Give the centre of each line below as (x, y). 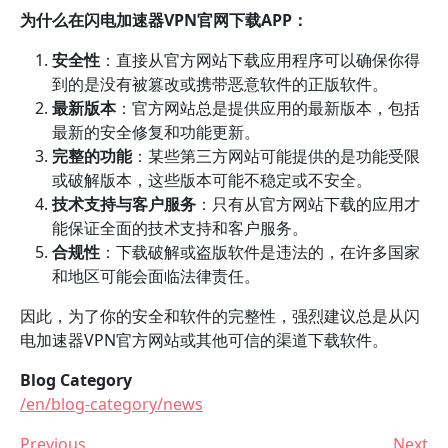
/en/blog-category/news (111, 404)
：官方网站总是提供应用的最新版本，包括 (268, 108)
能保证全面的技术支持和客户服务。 (180, 228)
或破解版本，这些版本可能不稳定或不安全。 (212, 180)
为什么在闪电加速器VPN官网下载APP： (164, 20)
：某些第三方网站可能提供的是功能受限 (276, 156)
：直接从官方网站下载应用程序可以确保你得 (260, 60)
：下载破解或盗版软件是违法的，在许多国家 (260, 252)
